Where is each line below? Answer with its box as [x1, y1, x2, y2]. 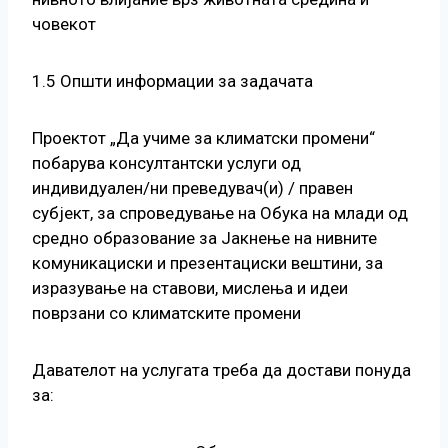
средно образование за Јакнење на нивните [32, 228, 377, 249]
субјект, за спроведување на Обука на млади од [32, 203, 408, 224]
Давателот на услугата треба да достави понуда [32, 360, 411, 381]
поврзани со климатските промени [32, 303, 301, 324]
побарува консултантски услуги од [32, 153, 301, 174]
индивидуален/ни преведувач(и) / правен [32, 178, 353, 199]
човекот [32, 14, 96, 35]
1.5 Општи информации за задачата [32, 71, 313, 92]
